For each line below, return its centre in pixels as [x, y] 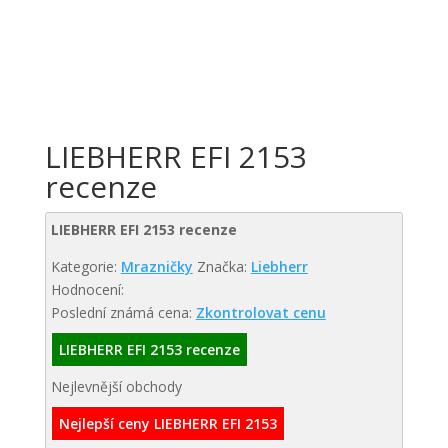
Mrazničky [156, 266]
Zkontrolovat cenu [260, 312]
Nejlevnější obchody [116, 386]
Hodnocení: [87, 289]
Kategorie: [85, 266]
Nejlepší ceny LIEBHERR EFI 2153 [167, 423]
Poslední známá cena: [123, 312]
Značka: [223, 266]
